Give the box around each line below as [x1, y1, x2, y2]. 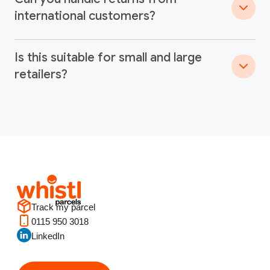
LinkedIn [31, 230, 64, 241]
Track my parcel [31, 201, 95, 212]
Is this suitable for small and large [14, 49, 202, 65]
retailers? [14, 66, 67, 82]
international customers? [14, 8, 155, 24]
